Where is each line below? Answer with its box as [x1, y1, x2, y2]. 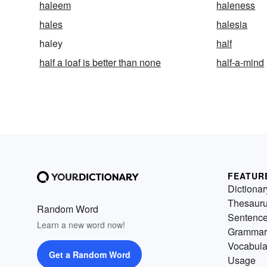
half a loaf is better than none [39, 55, 161, 69]
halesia [216, 17, 248, 31]
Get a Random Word [48, 248, 131, 260]
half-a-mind [216, 55, 265, 69]
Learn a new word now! [37, 218, 125, 231]
